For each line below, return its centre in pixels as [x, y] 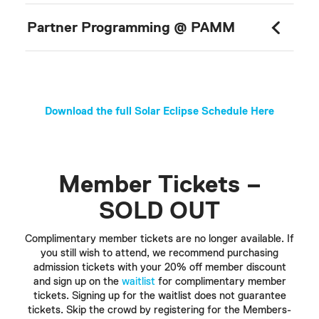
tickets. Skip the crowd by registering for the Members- [159, 310]
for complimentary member [220, 281]
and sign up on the [77, 281]
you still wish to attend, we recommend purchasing [159, 253]
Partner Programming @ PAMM [131, 27]
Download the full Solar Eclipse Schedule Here [159, 111]
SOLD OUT [159, 211]
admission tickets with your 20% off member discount [159, 267]
